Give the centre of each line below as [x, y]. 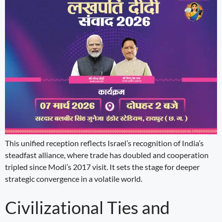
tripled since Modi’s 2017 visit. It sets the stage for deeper [102, 166]
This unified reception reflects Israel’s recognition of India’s [104, 143]
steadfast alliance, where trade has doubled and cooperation [107, 155]
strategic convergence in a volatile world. [74, 178]
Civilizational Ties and [87, 207]
